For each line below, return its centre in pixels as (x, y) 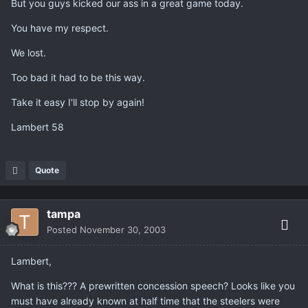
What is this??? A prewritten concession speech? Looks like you (153, 286)
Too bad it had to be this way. (78, 78)
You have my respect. (60, 28)
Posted (63, 230)
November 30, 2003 (123, 230)
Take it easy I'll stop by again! (78, 102)
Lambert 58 (37, 127)
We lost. (29, 53)
